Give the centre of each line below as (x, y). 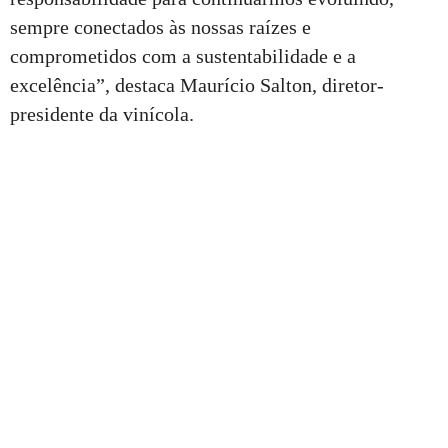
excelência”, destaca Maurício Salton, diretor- (197, 84)
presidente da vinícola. (102, 113)
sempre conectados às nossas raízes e (160, 26)
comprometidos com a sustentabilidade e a (183, 55)
